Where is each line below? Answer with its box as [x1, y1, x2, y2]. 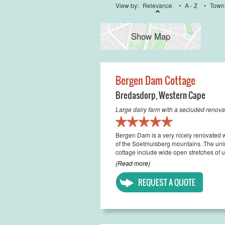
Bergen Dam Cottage [115, 73, 195, 88]
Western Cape [158, 89, 205, 101]
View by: [115, 1, 140, 10]
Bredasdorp [115, 89, 156, 101]
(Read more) [115, 159, 150, 167]
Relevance [142, 1, 172, 10]
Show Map [131, 30, 170, 42]
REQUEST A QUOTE [138, 176, 195, 188]
